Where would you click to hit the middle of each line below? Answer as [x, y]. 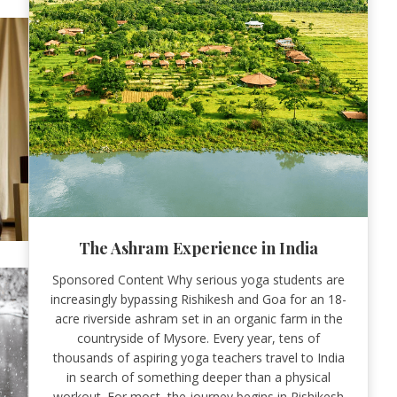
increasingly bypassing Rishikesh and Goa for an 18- [198, 299]
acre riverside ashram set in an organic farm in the [198, 318]
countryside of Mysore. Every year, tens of [198, 338]
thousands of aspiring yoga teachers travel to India [198, 357]
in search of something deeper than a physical [198, 377]
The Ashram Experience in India [198, 248]
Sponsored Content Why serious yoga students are [198, 279]
